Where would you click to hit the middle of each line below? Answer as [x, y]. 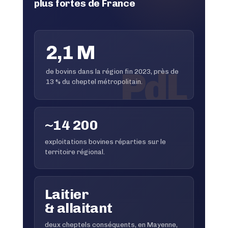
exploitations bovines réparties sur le [105, 141]
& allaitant [78, 208]
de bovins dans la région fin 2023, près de [112, 71]
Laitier [67, 194]
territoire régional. [75, 152]
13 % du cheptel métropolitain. [94, 81]
